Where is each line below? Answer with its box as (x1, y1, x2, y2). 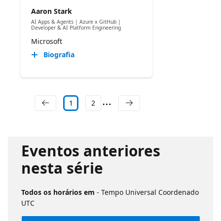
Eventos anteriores (21, 140, 160, 161)
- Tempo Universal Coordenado (96, 187, 199, 197)
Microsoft (31, 36, 62, 46)
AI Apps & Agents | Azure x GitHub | (31, 18, 121, 26)
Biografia (43, 49, 74, 59)
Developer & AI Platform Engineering (31, 24, 121, 32)
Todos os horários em (21, 187, 97, 197)
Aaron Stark (31, 6, 72, 16)
